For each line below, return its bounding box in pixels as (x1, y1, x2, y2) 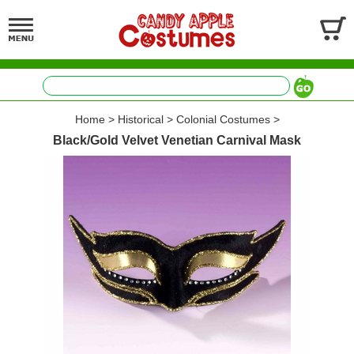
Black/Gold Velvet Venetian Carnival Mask (53, 134, 301, 147)
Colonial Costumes (175, 113, 270, 126)
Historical (117, 113, 164, 126)
